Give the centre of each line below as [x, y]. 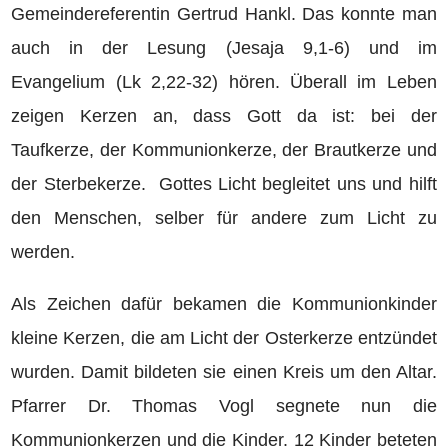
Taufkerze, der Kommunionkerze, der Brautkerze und [224, 150]
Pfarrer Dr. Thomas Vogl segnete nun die [224, 406]
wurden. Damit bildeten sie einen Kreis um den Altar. [224, 372]
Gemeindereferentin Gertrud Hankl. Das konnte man [224, 14]
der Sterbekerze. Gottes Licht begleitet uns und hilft [224, 184]
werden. [43, 252]
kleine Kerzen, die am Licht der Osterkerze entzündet [224, 338]
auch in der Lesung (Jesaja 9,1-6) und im [224, 48]
